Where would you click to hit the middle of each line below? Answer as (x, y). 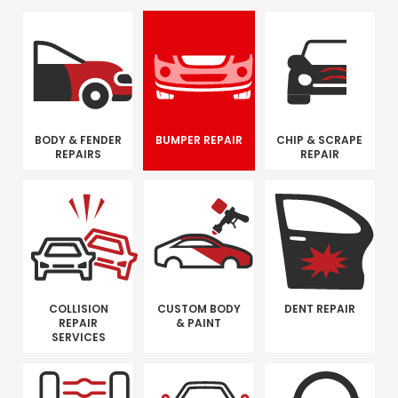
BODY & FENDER (79, 139)
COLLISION (78, 308)
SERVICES (78, 337)
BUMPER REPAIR (199, 139)
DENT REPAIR (319, 308)
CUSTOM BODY (199, 308)
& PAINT (199, 322)
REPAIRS (79, 154)
